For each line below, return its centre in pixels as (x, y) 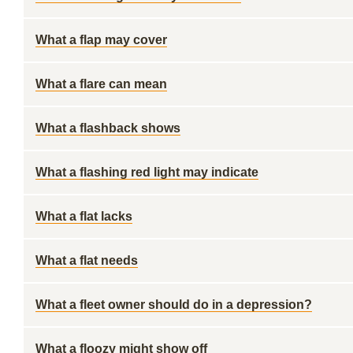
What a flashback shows (108, 128)
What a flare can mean (101, 84)
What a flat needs (87, 260)
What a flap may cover (101, 40)
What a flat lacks (84, 216)
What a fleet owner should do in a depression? (174, 305)
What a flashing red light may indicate (147, 172)
